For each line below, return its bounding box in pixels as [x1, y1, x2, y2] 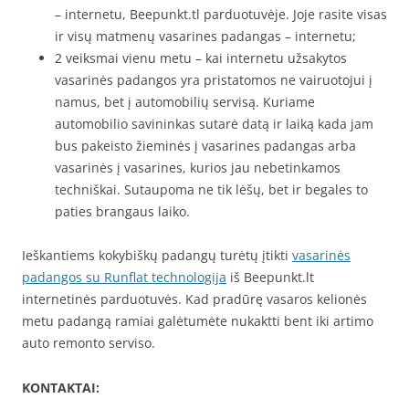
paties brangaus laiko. [55, 203, 190, 221]
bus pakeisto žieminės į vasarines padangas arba [55, 137, 356, 155]
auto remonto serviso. [22, 334, 155, 352]
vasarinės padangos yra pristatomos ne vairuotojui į [55, 71, 372, 89]
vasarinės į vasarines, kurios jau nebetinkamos [55, 159, 341, 177]
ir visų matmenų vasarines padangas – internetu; [55, 27, 356, 46]
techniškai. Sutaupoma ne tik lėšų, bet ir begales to [55, 181, 368, 199]
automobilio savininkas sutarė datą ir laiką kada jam [55, 115, 373, 133]
